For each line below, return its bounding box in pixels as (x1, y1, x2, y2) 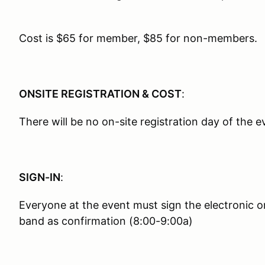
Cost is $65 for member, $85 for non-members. (19, 32, 257, 44)
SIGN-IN (19, 171, 60, 183)
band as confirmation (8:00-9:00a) (19, 215, 193, 227)
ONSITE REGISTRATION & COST (19, 88, 182, 100)
